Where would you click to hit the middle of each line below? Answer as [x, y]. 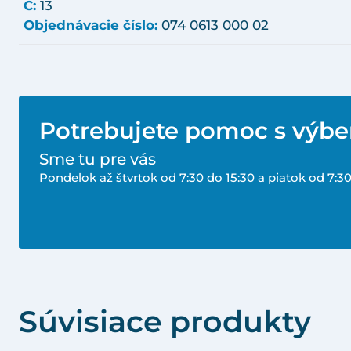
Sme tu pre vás [97, 159]
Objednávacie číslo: [91, 24]
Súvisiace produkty [165, 322]
